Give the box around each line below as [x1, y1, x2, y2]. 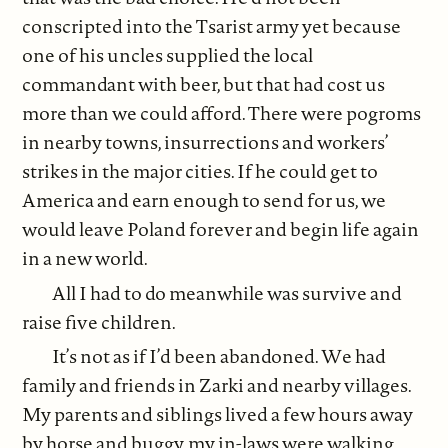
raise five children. [22, 308, 177, 335]
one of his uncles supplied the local [22, 42, 314, 69]
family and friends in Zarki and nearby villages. [22, 372, 412, 399]
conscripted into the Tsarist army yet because [22, 13, 402, 40]
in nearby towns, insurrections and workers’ [22, 129, 390, 156]
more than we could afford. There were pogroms [22, 100, 422, 127]
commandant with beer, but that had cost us [22, 71, 386, 98]
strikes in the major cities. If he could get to [22, 158, 379, 185]
